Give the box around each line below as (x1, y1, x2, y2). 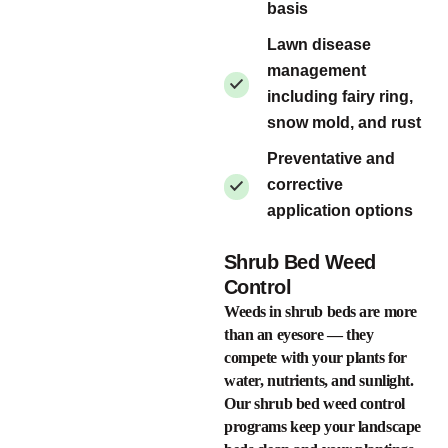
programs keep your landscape (224, 418, 421, 436)
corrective (267, 176, 343, 194)
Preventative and (267, 150, 395, 168)
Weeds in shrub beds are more (224, 303, 417, 321)
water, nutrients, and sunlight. (224, 372, 414, 390)
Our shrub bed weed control (224, 395, 405, 413)
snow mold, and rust (267, 113, 421, 131)
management (267, 61, 366, 79)
